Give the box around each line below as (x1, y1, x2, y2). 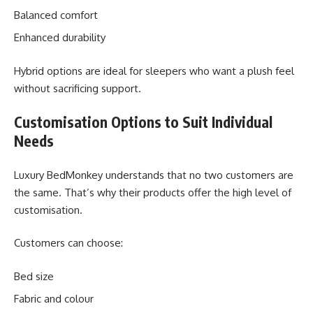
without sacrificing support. (14, 81, 141, 95)
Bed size (14, 269, 54, 283)
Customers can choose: (14, 236, 123, 249)
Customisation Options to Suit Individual (14, 112, 272, 131)
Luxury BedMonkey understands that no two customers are (14, 168, 293, 182)
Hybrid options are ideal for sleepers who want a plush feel (14, 64, 294, 78)
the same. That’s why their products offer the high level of (14, 185, 291, 199)
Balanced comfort (14, 8, 98, 22)
